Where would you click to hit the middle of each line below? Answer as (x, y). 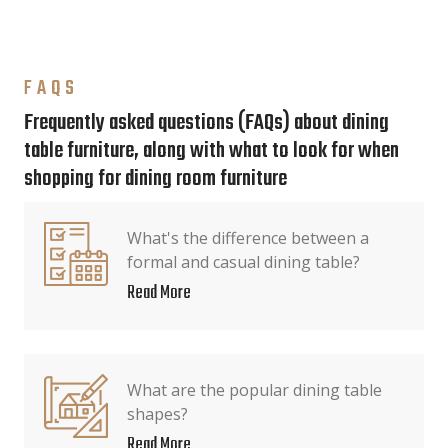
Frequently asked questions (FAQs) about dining (206, 123)
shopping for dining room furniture (155, 179)
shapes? (157, 414)
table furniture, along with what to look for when (211, 151)
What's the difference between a (248, 238)
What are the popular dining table (254, 390)
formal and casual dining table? (243, 262)
